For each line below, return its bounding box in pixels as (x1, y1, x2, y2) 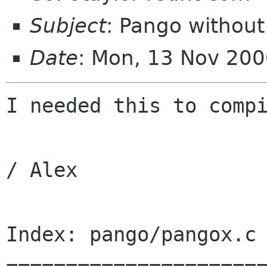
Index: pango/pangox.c (6, 222, 256, 247)
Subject (30, 14, 106, 38)
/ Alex (6, 158, 77, 182)
